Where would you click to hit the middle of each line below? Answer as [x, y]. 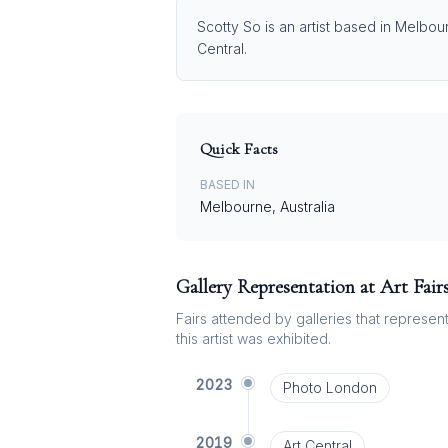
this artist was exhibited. [253, 338]
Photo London [329, 387]
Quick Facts [239, 149]
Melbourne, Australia [267, 206]
